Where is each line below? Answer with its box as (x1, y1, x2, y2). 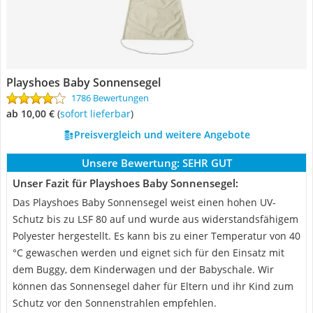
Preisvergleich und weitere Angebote (73, 128, 250, 141)
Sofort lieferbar (65, 107, 131, 120)
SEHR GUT (182, 156, 232, 170)
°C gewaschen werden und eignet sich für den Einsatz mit (13, 246, 284, 259)
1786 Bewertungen (71, 92, 149, 104)
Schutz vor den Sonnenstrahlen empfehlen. (13, 296, 217, 310)
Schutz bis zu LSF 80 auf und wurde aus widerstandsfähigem (13, 212, 298, 226)
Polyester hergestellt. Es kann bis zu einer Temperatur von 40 (13, 229, 300, 242)
